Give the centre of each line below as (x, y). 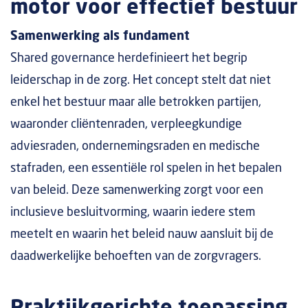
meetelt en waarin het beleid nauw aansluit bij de (142, 234)
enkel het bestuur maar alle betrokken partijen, (136, 102)
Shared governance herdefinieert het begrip (129, 58)
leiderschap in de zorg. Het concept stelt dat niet (141, 80)
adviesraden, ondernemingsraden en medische (135, 146)
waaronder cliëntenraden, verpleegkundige (126, 124)
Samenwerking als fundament (100, 36)
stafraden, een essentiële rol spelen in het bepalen (146, 168)
